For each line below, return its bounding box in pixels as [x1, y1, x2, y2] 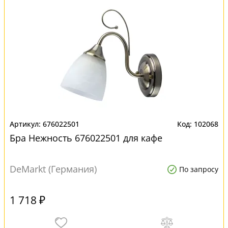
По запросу [179, 164, 218, 174]
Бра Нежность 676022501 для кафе [10, 132, 162, 144]
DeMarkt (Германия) [10, 163, 97, 175]
